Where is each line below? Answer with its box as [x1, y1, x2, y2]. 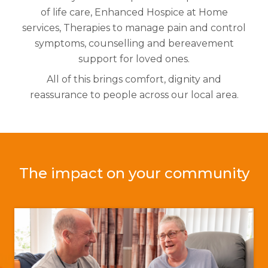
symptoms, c [34, 37, 94, 49]
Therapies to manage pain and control [63, 22, 246, 33]
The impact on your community [19, 164, 249, 182]
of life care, [40, 6, 95, 18]
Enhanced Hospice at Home [94, 6, 228, 18]
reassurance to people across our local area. [29, 89, 239, 100]
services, [22, 22, 63, 33]
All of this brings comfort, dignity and [47, 73, 221, 85]
